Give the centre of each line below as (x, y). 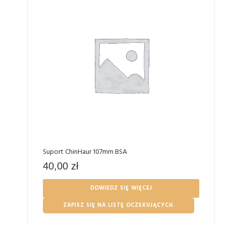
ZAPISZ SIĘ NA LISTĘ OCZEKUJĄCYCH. (119, 205)
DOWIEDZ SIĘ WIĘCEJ (121, 188)
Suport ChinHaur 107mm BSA (85, 152)
